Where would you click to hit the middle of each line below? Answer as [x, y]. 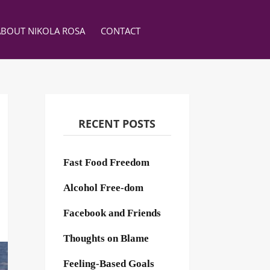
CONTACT [120, 30]
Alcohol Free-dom [103, 187]
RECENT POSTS [117, 123]
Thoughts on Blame [106, 238]
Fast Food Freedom [106, 162]
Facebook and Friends [112, 213]
